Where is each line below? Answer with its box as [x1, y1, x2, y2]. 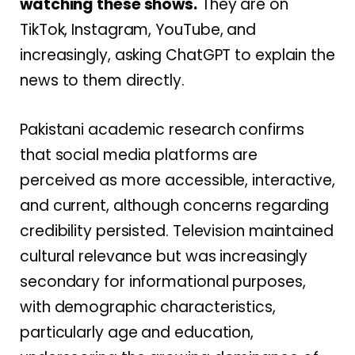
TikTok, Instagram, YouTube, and [20, 19, 257, 41]
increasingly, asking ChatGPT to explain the [20, 44, 335, 67]
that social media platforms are [20, 143, 258, 166]
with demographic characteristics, [20, 296, 276, 318]
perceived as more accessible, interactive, [20, 169, 336, 191]
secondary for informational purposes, [20, 270, 306, 292]
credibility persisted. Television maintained [20, 219, 334, 242]
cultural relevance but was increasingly [20, 245, 308, 267]
